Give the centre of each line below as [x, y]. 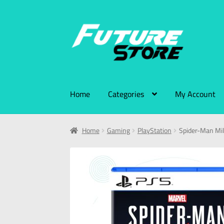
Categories [126, 94]
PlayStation [154, 131]
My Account [195, 94]
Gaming [118, 131]
